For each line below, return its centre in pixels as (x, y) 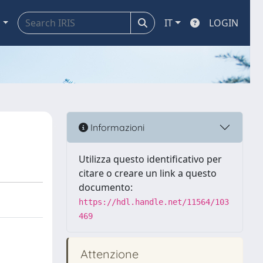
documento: (106, 187)
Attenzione (108, 254)
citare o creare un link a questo (148, 173)
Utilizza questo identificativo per (150, 159)
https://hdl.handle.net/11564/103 (154, 202)
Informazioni (116, 127)
